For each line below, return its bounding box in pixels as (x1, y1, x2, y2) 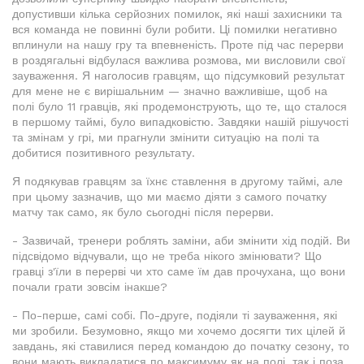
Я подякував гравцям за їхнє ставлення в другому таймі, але (12, 175, 343, 188)
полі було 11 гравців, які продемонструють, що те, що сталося (12, 100, 347, 114)
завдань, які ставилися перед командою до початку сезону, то (12, 340, 349, 353)
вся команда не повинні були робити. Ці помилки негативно (12, 23, 337, 37)
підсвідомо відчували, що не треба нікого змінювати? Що (12, 249, 322, 263)
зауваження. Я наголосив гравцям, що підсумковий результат (12, 69, 344, 83)
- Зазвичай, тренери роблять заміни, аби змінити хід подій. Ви (12, 234, 350, 248)
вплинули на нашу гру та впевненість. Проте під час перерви (12, 38, 344, 52)
